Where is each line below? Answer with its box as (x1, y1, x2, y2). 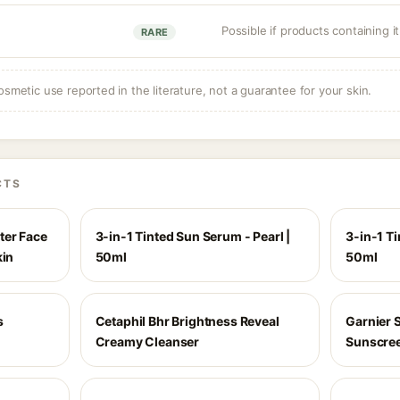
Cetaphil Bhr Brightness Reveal (95, 313, 279, 329)
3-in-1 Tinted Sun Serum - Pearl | (95, 229, 291, 244)
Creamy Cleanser (95, 334, 200, 349)
